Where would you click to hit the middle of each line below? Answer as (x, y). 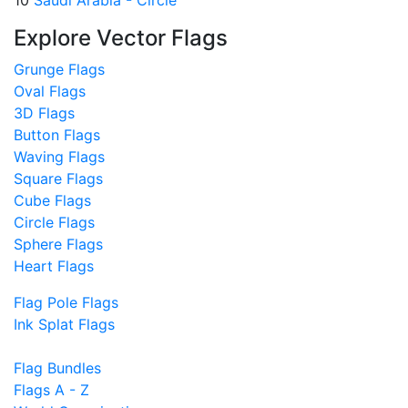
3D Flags (44, 113)
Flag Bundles (57, 368)
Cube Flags (52, 201)
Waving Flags (59, 157)
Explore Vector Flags (121, 38)
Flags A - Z (51, 390)
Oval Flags (50, 92)
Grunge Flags (59, 70)
